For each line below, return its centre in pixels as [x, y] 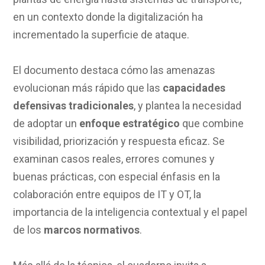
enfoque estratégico [130, 123]
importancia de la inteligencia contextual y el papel [130, 212]
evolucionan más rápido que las [88, 88]
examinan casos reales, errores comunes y [114, 159]
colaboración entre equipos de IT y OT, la [107, 194]
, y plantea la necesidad [188, 105]
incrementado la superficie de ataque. [101, 34]
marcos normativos [92, 230]
